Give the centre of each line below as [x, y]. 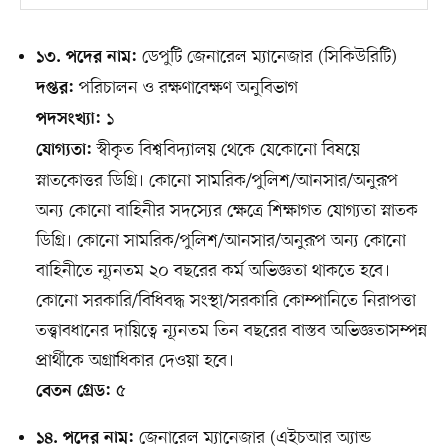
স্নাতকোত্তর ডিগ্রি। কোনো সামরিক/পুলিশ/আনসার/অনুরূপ [216, 181]
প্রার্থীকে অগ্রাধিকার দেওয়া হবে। [134, 361]
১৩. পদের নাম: [86, 58]
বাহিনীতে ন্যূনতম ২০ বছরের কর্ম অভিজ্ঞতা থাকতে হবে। [212, 271]
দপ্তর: [54, 89]
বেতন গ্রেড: [73, 392]
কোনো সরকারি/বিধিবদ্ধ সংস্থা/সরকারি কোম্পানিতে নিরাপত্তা [225, 301]
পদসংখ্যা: [68, 120]
